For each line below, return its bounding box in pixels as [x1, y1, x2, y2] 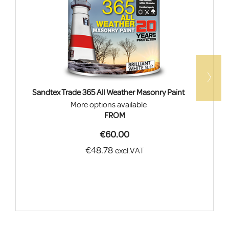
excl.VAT [114, 145, 144, 156]
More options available [70, 99, 147, 110]
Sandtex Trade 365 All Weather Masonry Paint [32, 87, 185, 98]
